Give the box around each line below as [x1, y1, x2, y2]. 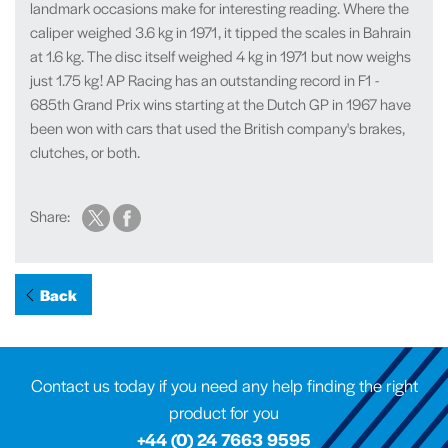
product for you [169, 400, 279, 424]
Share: [30, 205, 79, 226]
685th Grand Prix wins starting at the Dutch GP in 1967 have [30, 93, 411, 114]
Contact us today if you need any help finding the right [30, 373, 418, 397]
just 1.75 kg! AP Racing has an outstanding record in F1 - [30, 69, 379, 90]
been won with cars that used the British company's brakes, [30, 117, 405, 138]
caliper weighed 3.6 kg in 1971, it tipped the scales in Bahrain [30, 21, 411, 42]
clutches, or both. [30, 141, 140, 162]
